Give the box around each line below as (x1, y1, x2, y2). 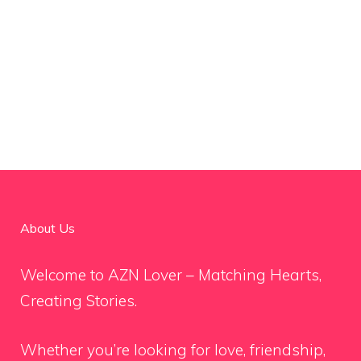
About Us (20, 220, 75, 237)
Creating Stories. (20, 291, 137, 311)
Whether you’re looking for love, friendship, (20, 339, 326, 359)
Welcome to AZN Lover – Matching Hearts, (20, 265, 322, 285)
